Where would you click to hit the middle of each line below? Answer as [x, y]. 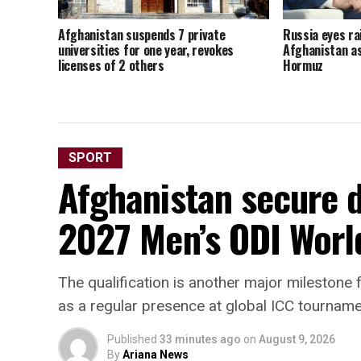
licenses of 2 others [111, 66]
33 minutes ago [200, 339]
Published [132, 339]
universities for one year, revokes [146, 50]
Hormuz [303, 66]
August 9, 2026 [297, 339]
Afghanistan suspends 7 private [142, 35]
